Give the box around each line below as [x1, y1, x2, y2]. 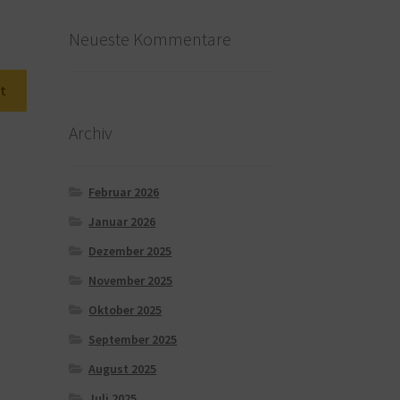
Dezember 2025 [88, 242, 172, 259]
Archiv [68, 121, 112, 144]
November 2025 [88, 271, 173, 288]
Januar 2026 [88, 212, 156, 229]
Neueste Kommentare [68, 28, 231, 51]
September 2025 [88, 330, 178, 347]
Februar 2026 [88, 183, 160, 200]
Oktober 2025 [88, 301, 162, 318]
